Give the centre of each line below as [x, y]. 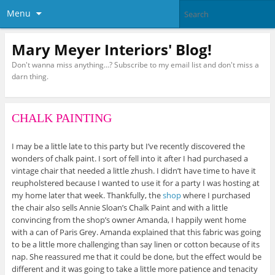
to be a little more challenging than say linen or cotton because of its [135, 244]
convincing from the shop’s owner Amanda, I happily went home [129, 219]
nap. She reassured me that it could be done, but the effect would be [136, 256]
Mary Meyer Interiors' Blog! [111, 49]
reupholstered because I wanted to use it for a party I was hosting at [135, 183]
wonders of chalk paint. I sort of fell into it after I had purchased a [130, 158]
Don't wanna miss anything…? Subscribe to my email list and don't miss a [135, 64]
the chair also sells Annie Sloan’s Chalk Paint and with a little [119, 207]
